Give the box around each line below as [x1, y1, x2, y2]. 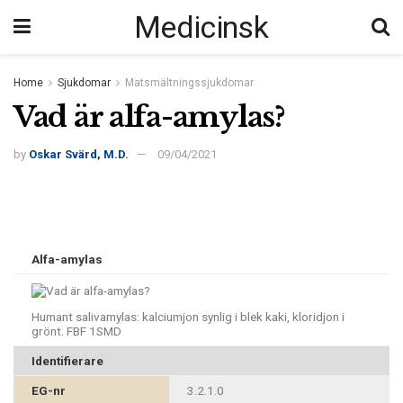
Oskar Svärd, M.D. [29, 148, 129, 162]
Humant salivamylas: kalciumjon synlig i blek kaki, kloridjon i [31, 309, 345, 325]
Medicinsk [134, 9, 268, 45]
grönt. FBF [31, 324, 89, 339]
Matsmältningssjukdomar [125, 76, 254, 89]
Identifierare [31, 354, 103, 369]
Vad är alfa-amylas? [13, 98, 285, 135]
